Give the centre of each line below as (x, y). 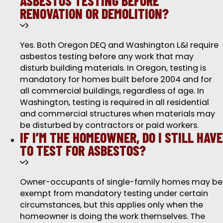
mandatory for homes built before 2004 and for (116, 79)
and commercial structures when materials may (117, 113)
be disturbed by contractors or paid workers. (109, 125)
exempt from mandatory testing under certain (114, 194)
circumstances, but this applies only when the (111, 205)
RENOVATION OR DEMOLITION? (94, 13)
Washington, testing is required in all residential (114, 102)
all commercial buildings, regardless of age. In (112, 91)
